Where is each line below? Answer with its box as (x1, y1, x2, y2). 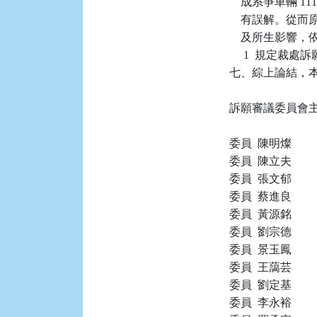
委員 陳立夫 (229, 155, 292, 167)
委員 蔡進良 (229, 190, 292, 202)
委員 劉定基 (229, 279, 292, 291)
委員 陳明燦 (229, 137, 292, 149)
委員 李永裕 (229, 296, 292, 309)
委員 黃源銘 (229, 208, 292, 220)
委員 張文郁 (229, 173, 292, 185)
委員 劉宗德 (229, 226, 292, 238)
